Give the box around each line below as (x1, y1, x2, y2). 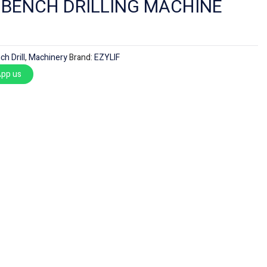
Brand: (69, 51, 94, 64)
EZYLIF (94, 51, 120, 64)
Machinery (28, 51, 67, 64)
